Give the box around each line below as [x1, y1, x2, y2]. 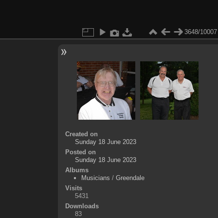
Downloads [65, 202, 99, 210]
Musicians [81, 174, 110, 182]
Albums [65, 166, 89, 174]
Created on [65, 130, 98, 138]
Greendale [115, 174, 145, 182]
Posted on [65, 148, 96, 156]
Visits [65, 184, 82, 192]
